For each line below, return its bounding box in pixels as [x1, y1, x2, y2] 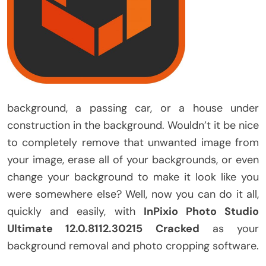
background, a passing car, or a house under [7, 100, 259, 115]
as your [199, 221, 259, 236]
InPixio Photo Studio [143, 204, 259, 218]
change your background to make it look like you [7, 169, 259, 184]
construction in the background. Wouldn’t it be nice [7, 118, 259, 132]
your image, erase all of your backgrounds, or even [7, 152, 259, 167]
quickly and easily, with [7, 204, 144, 218]
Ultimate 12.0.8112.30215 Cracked [7, 221, 199, 236]
